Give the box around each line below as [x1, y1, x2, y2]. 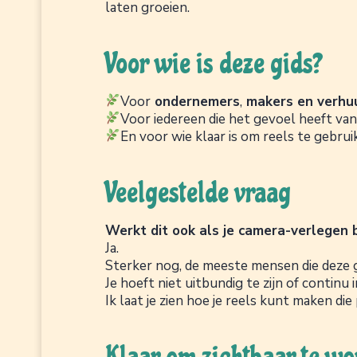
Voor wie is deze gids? [105, 45, 321, 81]
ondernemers [151, 92, 241, 111]
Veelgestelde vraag [105, 175, 291, 210]
